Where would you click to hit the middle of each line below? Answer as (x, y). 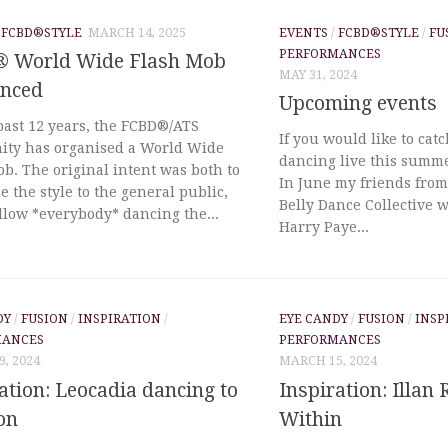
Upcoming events (358, 104)
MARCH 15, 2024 (328, 361)
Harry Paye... (324, 227)
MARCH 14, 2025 (137, 32)
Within (310, 420)
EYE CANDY (313, 319)
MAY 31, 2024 (318, 74)
